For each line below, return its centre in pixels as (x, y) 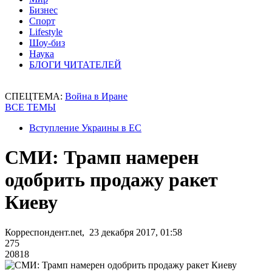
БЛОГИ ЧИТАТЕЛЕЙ (75, 65)
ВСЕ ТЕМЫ (30, 107)
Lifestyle (46, 32)
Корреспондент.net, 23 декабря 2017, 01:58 (93, 232)
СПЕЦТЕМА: (35, 96)
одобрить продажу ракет (111, 180)
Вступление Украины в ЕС (85, 128)
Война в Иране (96, 96)
